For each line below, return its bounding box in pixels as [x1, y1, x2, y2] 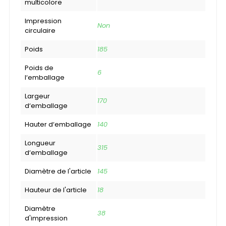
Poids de [25, 63, 53, 73]
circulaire [25, 25, 55, 35]
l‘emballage [25, 72, 65, 82]
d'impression [25, 213, 68, 223]
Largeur [25, 91, 50, 101]
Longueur [25, 138, 55, 148]
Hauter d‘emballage [25, 119, 91, 129]
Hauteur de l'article [25, 185, 87, 195]
